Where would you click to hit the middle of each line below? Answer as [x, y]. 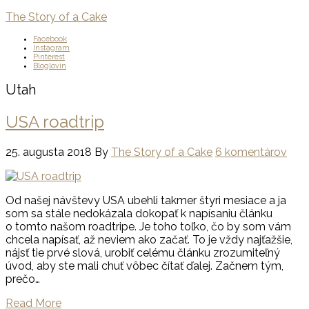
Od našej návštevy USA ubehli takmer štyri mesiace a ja [146, 200]
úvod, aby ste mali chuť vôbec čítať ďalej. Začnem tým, [144, 266]
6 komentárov [251, 152]
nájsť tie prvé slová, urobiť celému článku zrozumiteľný [143, 252]
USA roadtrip [55, 121]
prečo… [23, 279]
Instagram [51, 48]
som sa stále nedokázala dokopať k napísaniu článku [139, 213]
